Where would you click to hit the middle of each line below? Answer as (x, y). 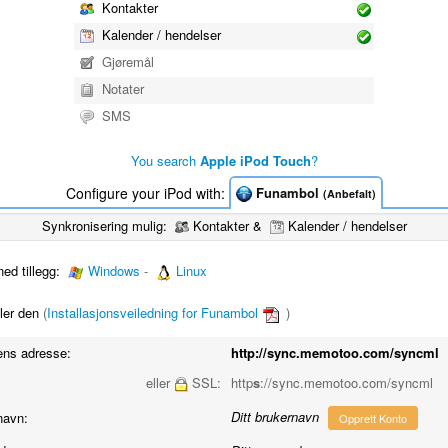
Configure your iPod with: (147, 192)
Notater (121, 88)
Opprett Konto (373, 417)
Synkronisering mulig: (106, 225)
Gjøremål (126, 61)
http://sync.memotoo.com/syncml (335, 352)
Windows (114, 271)
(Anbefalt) (349, 193)
